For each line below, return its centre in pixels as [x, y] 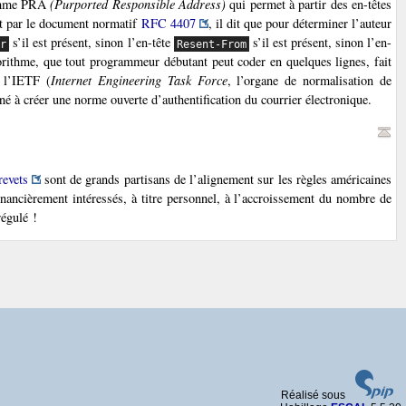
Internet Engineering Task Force [139, 81]
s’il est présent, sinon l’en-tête [92, 43]
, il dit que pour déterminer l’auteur [300, 24]
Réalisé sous [314, 395]
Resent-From [211, 44]
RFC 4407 [168, 24]
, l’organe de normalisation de [309, 81]
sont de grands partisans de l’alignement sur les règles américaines [216, 179]
